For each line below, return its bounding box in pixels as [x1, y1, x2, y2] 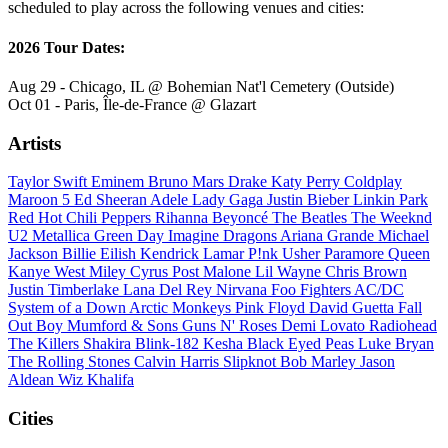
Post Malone [172, 263, 255, 281]
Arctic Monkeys [129, 299, 235, 317]
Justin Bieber [267, 191, 353, 209]
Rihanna [155, 209, 212, 227]
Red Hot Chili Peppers [8, 209, 155, 227]
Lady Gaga [192, 191, 267, 209]
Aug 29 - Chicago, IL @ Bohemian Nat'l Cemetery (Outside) [8, 77, 394, 95]
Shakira [83, 335, 135, 353]
